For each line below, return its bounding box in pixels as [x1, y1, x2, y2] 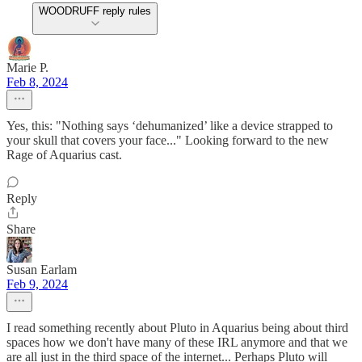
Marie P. [6, 61, 48, 74]
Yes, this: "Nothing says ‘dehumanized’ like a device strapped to [6, 119, 333, 133]
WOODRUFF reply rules [39, 5, 151, 17]
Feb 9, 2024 [6, 277, 68, 291]
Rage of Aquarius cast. [6, 148, 122, 162]
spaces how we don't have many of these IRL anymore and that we [6, 335, 347, 349]
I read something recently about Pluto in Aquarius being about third [6, 321, 348, 335]
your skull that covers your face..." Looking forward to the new [6, 133, 329, 147]
